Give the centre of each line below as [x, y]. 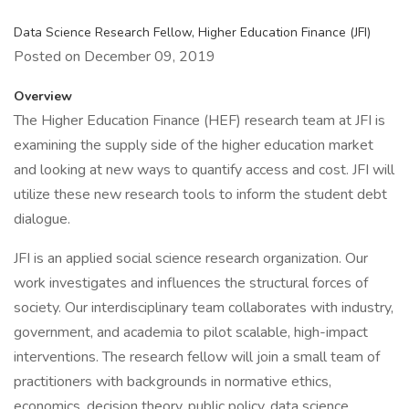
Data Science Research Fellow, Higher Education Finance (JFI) [192, 32]
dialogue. [42, 219]
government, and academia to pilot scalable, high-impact [191, 332]
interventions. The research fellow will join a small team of [197, 357]
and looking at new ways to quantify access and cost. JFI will [204, 170]
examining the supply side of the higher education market [194, 145]
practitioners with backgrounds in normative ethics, [173, 382]
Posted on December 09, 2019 [115, 57]
